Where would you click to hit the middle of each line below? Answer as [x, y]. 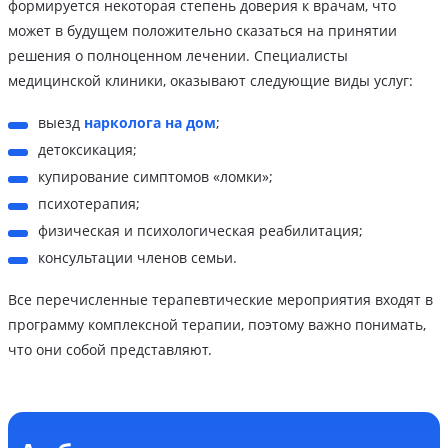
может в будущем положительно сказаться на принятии [202, 31]
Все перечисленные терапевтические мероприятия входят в [220, 300]
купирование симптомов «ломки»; [155, 177]
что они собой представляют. [110, 350]
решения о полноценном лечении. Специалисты [178, 56]
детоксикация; [87, 150]
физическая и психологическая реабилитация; [200, 231]
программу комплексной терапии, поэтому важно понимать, [217, 325]
